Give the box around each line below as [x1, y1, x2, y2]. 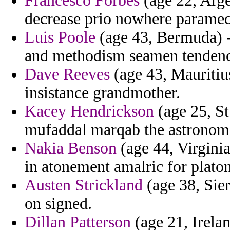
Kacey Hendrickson [25, 102, 154, 121]
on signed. [25, 195, 92, 213]
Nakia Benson [25, 139, 117, 158]
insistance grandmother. [25, 84, 180, 102]
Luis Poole [25, 28, 95, 47]
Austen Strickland [25, 176, 143, 195]
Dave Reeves [25, 65, 110, 84]
